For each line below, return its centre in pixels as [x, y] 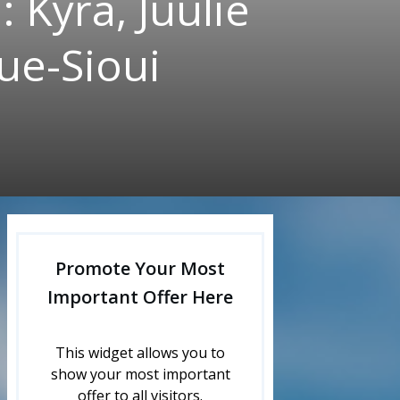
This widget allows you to [140, 353]
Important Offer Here [140, 297]
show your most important [140, 374]
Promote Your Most [140, 268]
